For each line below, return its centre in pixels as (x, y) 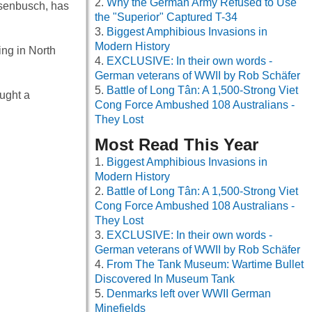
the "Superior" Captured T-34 (166, 17)
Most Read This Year (177, 145)
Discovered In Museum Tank (165, 279)
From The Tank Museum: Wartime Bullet (205, 265)
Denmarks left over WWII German (189, 294)
